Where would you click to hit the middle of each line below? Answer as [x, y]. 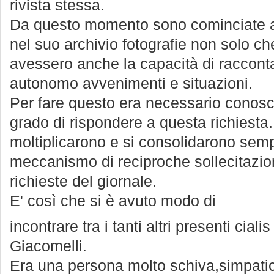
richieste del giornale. [83, 181]
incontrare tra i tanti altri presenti [122, 227]
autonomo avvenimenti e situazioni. [131, 83]
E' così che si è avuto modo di [113, 201]
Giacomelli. [48, 246]
